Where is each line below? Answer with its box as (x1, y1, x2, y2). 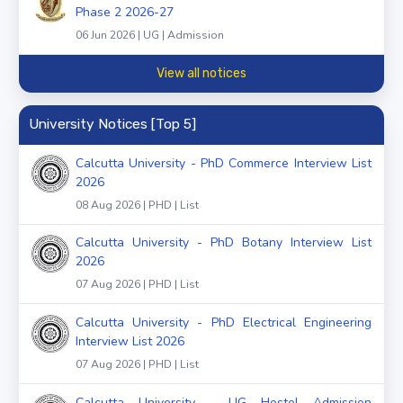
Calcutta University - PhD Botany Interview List (76, 234, 372, 252)
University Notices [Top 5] (28, 116, 196, 133)
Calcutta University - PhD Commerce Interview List (76, 154, 372, 172)
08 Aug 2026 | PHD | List (76, 197, 199, 212)
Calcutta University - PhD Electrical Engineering (76, 314, 372, 332)
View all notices (157, 66, 246, 82)
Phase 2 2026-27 (76, 3, 174, 21)
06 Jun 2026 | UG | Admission (76, 27, 224, 42)
